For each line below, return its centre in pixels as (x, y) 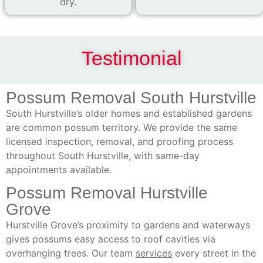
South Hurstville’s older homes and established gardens (129, 114)
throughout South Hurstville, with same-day (103, 156)
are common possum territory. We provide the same (122, 128)
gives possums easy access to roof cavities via (111, 239)
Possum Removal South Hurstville (131, 98)
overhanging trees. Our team (71, 253)
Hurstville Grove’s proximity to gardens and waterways (128, 225)
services (154, 253)
